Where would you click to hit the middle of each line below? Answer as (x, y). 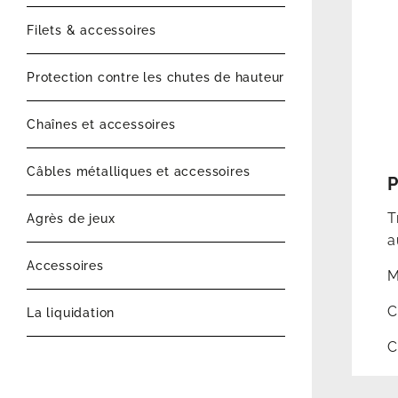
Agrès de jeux (71, 219)
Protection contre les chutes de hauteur (156, 78)
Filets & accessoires (92, 31)
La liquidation (71, 313)
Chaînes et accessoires (101, 125)
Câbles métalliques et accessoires (139, 172)
